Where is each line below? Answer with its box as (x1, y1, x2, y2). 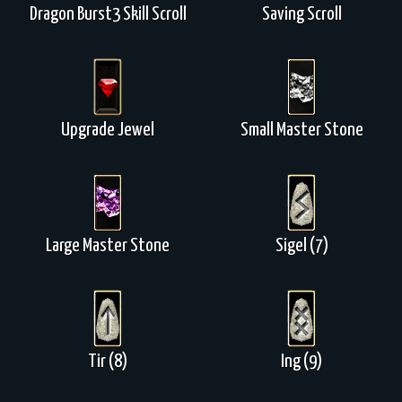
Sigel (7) (275, 237, 328, 255)
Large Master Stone (46, 237, 170, 255)
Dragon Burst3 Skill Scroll (29, 5, 187, 23)
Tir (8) (88, 353, 127, 371)
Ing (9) (281, 353, 322, 371)
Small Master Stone (240, 121, 363, 139)
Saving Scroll (261, 5, 342, 23)
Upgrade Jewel (61, 121, 154, 139)
